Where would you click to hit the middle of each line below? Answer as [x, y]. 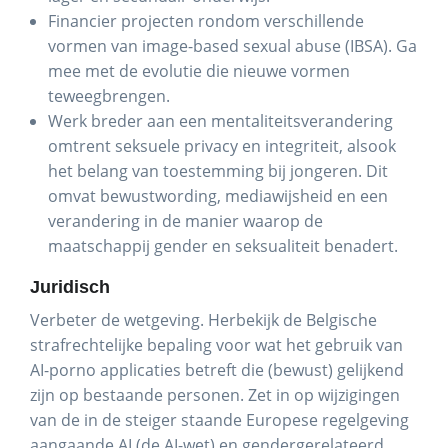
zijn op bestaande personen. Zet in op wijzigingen [215, 395]
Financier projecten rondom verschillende [206, 21]
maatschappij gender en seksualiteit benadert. [225, 246]
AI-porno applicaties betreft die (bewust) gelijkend [217, 370]
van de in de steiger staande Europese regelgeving [219, 420]
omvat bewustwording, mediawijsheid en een [218, 196]
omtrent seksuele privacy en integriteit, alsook [222, 146]
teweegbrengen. [109, 96]
